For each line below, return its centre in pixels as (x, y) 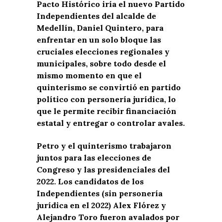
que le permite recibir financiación (107, 111)
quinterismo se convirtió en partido (109, 87)
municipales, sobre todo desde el (101, 63)
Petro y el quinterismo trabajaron (104, 145)
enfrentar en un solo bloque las (99, 39)
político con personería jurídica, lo (106, 99)
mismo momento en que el (89, 75)
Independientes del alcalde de (96, 16)
